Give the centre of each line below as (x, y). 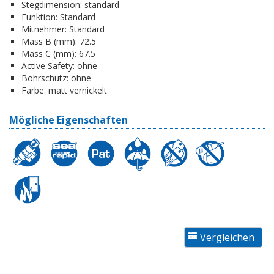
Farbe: (34, 90)
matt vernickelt (76, 90)
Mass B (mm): (49, 41)
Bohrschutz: (45, 78)
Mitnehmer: (44, 29)
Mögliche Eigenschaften (68, 120)
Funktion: (39, 17)
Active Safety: (48, 65)
